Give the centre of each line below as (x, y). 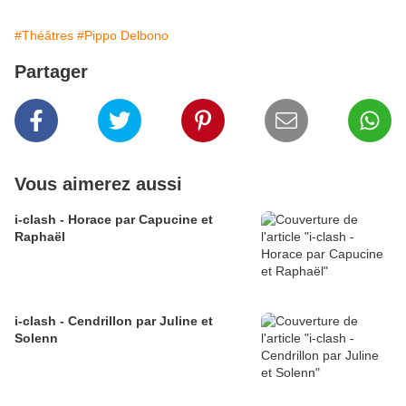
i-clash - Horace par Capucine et (114, 220)
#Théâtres (44, 36)
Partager (51, 72)
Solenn (36, 338)
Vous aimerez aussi (98, 184)
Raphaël (40, 237)
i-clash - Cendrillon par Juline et (114, 321)
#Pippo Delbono (123, 36)
